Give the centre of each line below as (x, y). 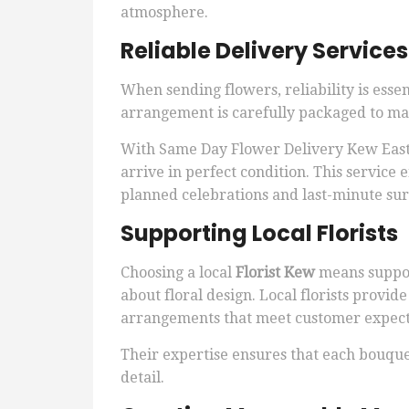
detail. (142, 378)
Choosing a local (178, 273)
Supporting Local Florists (259, 234)
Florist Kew (275, 273)
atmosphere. (164, 13)
